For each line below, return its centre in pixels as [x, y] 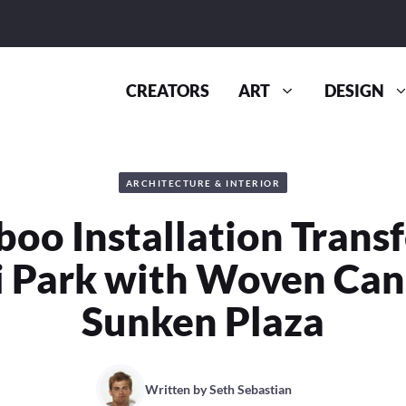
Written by [177, 389]
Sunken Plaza [203, 321]
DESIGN [354, 92]
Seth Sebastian [251, 389]
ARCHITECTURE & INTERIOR [203, 183]
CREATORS [168, 92]
